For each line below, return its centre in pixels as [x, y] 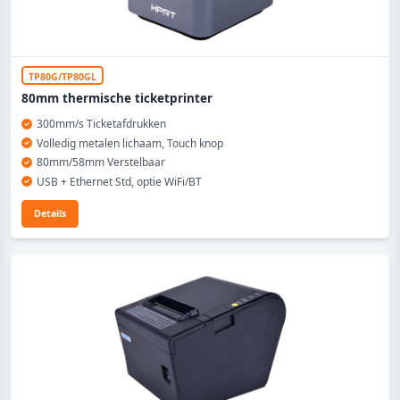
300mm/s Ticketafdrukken [101, 124]
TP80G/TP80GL [62, 76]
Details [50, 213]
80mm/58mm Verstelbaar [100, 162]
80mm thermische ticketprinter [117, 98]
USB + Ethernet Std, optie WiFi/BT [119, 181]
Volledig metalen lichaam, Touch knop [129, 143]
